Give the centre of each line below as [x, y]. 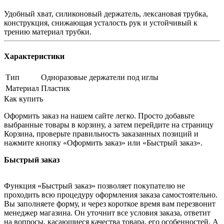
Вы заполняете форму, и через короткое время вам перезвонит [110, 204]
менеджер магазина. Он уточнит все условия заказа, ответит [107, 213]
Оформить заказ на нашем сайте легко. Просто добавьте [99, 116]
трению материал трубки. [48, 31]
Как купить [23, 99]
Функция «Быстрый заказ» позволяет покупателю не [94, 186]
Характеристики [34, 56]
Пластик [55, 88]
